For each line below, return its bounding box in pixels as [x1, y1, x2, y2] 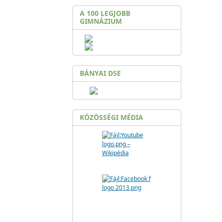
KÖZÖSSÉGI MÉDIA [80, 112, 143, 122]
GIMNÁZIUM [80, 16, 122, 26]
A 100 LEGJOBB [80, 8, 130, 18]
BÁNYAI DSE [80, 68, 121, 78]
